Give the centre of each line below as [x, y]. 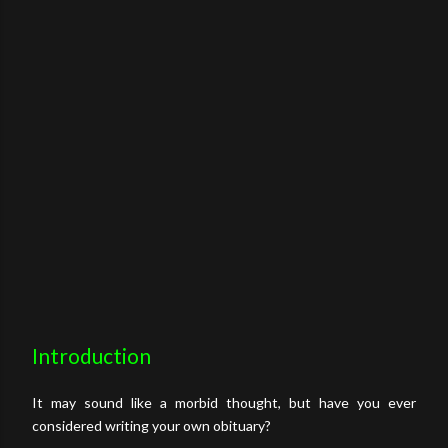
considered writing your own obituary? [153, 425]
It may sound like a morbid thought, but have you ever [224, 402]
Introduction [91, 356]
